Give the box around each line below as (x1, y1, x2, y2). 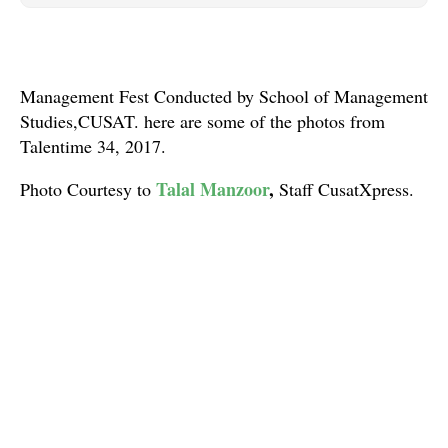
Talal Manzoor (156, 176, 269, 202)
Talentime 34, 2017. (20, 134, 166, 158)
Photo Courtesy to (20, 177, 156, 201)
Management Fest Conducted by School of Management (20, 84, 428, 108)
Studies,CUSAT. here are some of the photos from (20, 109, 385, 133)
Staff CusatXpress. (274, 177, 414, 201)
